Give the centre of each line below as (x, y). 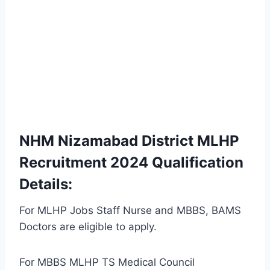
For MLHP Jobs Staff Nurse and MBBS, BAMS (130, 211)
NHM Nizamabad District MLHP (129, 141)
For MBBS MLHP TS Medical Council (107, 262)
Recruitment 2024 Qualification (131, 163)
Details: (46, 184)
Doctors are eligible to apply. (88, 227)
